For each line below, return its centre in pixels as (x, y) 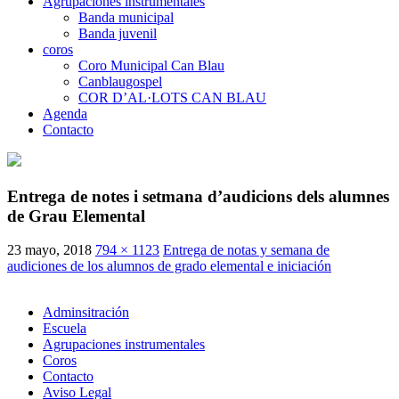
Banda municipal (126, 17)
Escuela (65, 329)
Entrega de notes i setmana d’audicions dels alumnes (198, 196)
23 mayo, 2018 (49, 250)
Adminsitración (86, 313)
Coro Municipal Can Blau (151, 65)
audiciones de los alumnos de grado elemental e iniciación (169, 266)
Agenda (65, 113)
